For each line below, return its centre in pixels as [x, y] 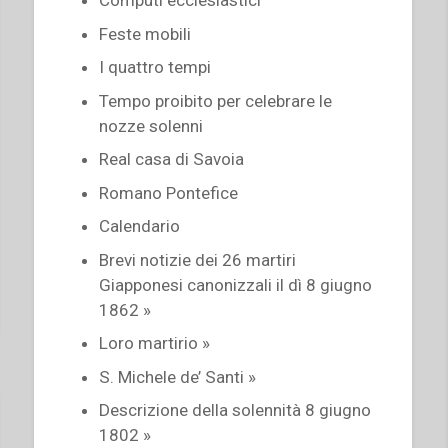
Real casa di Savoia [172, 159]
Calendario [140, 226]
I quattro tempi [157, 67]
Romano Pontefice [169, 192]
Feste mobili [145, 33]
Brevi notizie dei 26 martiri [198, 259]
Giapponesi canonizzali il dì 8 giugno [236, 284]
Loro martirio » [155, 343]
